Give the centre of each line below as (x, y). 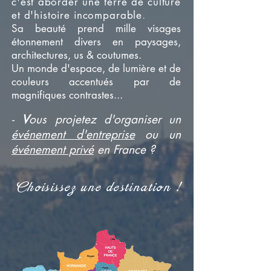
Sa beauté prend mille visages (96, 28)
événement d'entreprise (73, 135)
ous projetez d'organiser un (105, 119)
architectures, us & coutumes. (77, 55)
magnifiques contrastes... (67, 95)
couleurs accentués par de (96, 82)
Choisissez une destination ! (100, 188)
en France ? (124, 150)
